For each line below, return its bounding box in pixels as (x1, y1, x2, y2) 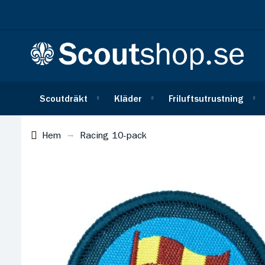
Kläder (114, 95, 142, 104)
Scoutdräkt (40, 95, 88, 104)
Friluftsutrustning (169, 95, 244, 104)
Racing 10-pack (80, 131, 147, 140)
